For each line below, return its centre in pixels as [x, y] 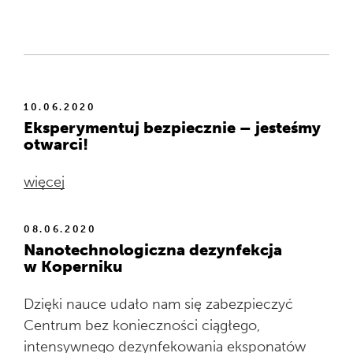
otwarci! [56, 144]
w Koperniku [73, 266]
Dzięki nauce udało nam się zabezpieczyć [158, 304]
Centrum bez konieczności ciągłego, [142, 325]
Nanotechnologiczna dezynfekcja [153, 250]
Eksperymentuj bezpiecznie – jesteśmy [172, 128]
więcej [44, 182]
